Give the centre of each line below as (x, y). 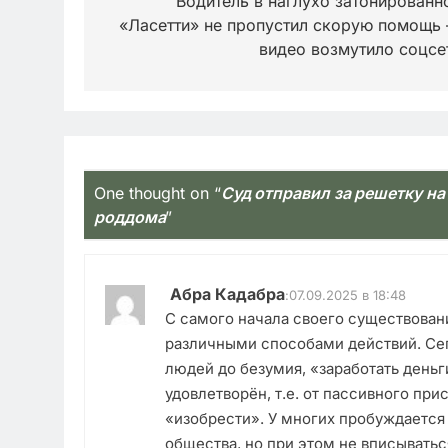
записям (154, 40)
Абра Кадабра (227, 294)
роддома (130, 217)
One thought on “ (157, 193)
